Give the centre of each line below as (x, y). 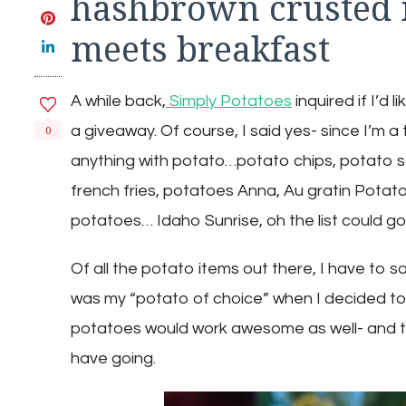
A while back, (118, 101)
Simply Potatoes (229, 101)
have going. (113, 359)
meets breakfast (200, 49)
